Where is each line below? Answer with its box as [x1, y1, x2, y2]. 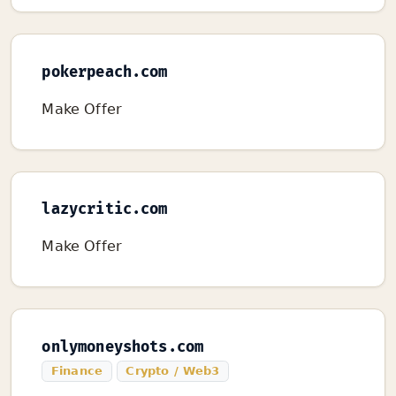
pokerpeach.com [42, 63, 168, 81]
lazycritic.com [42, 201, 168, 219]
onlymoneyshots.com [42, 338, 204, 356]
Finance [50, 363, 103, 377]
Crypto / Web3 [126, 363, 220, 377]
